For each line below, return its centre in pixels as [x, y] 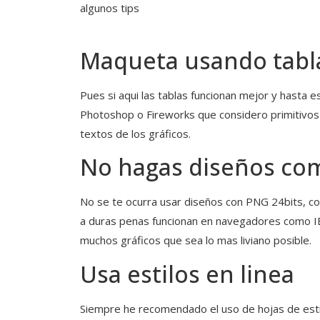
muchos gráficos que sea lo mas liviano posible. [196, 240]
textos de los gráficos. [135, 134]
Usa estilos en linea [187, 274]
